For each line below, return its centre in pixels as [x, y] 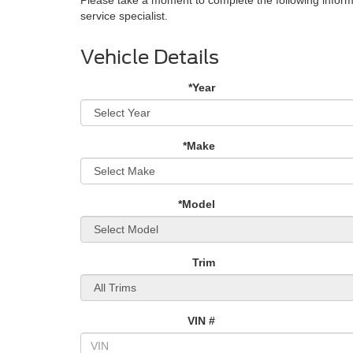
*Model [197, 204]
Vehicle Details [150, 57]
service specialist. [124, 15]
